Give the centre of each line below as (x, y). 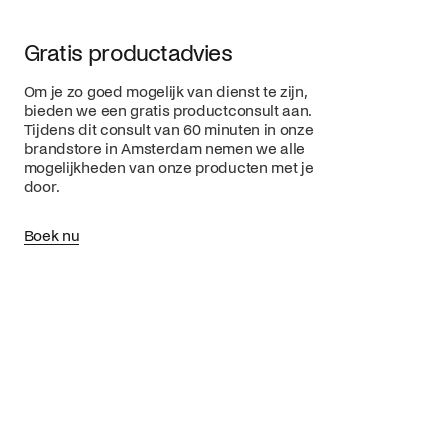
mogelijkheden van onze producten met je (168, 168)
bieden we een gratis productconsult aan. (167, 111)
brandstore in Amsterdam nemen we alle (164, 149)
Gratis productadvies (127, 53)
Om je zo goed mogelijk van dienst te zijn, (164, 92)
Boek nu (51, 235)
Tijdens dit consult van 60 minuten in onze (168, 130)
